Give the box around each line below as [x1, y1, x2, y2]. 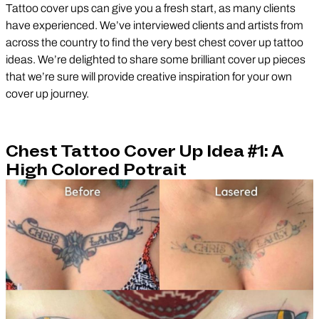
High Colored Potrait [6, 158, 187, 181]
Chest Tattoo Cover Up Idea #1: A [6, 140, 283, 162]
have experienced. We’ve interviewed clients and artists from [6, 19, 303, 31]
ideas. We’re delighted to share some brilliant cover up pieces [6, 53, 305, 66]
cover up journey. [6, 87, 89, 100]
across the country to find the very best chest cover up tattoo [6, 36, 303, 48]
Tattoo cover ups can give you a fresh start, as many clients [6, 1, 296, 14]
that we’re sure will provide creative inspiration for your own [6, 70, 292, 83]
